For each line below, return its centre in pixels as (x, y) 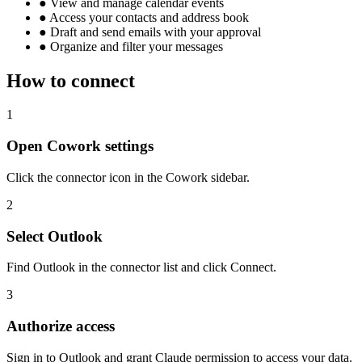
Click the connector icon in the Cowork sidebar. (128, 177)
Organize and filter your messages (135, 46)
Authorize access (61, 326)
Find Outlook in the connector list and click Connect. (141, 267)
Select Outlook (55, 236)
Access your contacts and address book (148, 17)
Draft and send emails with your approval (154, 32)
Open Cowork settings (80, 146)
